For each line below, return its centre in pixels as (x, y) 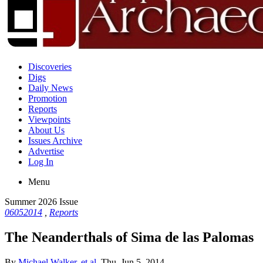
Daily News (50, 88)
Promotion (48, 98)
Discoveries (50, 67)
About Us (46, 130)
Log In (41, 162)
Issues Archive (55, 141)
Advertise (46, 151)
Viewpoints (49, 119)
